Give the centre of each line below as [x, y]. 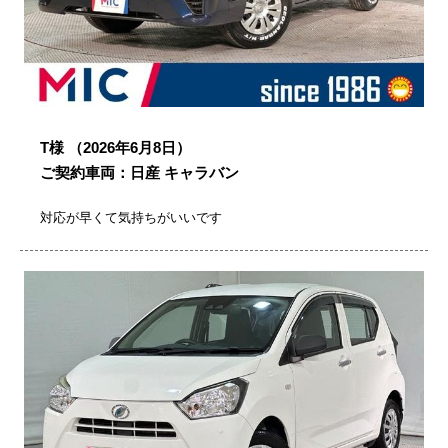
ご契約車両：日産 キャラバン [139, 173]
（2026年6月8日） [129, 148]
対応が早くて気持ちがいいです [131, 218]
